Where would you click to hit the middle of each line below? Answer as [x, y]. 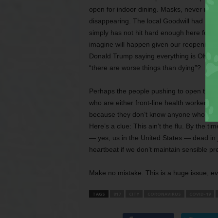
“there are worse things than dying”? [145, 68]
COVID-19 [200, 194]
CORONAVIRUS [164, 194]
